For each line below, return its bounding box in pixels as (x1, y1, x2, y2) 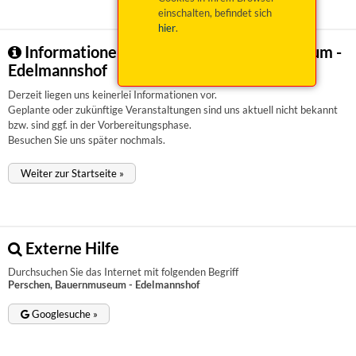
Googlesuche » (29, 308, 98, 321)
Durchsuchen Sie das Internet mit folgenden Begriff (8, 265, 238, 279)
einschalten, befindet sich (157, 6, 272, 20)
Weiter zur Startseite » (20, 166, 124, 180)
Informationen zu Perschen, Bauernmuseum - (21, 42, 342, 61)
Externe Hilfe (22, 239, 119, 258)
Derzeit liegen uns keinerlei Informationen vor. (8, 87, 217, 101)
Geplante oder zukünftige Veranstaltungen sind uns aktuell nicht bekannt (8, 103, 338, 116)
